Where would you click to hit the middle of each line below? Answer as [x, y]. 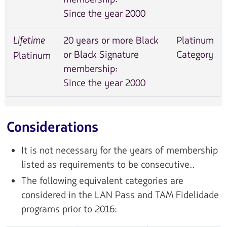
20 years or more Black [111, 41]
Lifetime [29, 41]
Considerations [52, 128]
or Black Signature [101, 55]
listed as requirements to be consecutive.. [108, 165]
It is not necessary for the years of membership [119, 151]
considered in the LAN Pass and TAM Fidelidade [120, 195]
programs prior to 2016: [69, 210]
